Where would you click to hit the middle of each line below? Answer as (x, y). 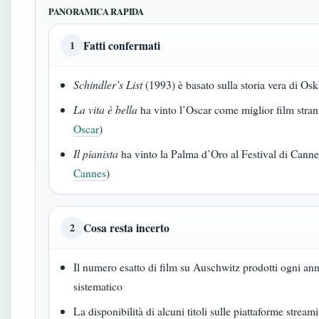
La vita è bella (106, 109)
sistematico (98, 286)
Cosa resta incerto (126, 228)
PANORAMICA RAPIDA (96, 11)
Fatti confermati (122, 45)
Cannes (90, 173)
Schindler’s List (108, 84)
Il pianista (96, 153)
